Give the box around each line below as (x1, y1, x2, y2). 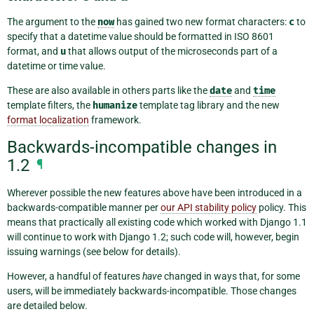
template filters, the (7, 100, 93, 111)
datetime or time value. (7, 60, 106, 72)
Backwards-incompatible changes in (7, 137, 277, 157)
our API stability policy (161, 202, 257, 214)
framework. (89, 114, 142, 126)
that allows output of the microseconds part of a (66, 46, 278, 57)
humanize (93, 100, 137, 112)
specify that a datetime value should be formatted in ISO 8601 (7, 31, 274, 43)
